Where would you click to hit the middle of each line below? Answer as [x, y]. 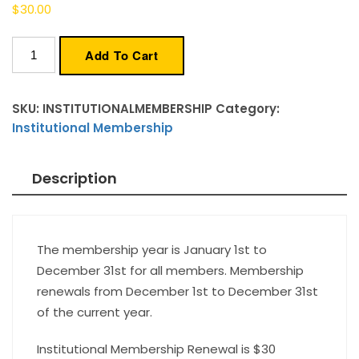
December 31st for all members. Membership [170, 271]
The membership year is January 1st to [152, 250]
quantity [61, 84]
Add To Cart [122, 55]
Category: [248, 109]
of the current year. [95, 313]
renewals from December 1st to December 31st [177, 292]
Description [75, 178]
